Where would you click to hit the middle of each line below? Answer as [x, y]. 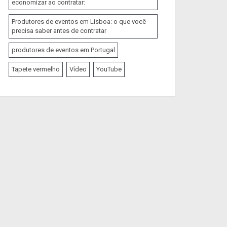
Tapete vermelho [36, 69]
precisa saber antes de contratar [59, 30]
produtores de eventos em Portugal [63, 50]
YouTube [109, 69]
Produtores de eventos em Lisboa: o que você [79, 21]
